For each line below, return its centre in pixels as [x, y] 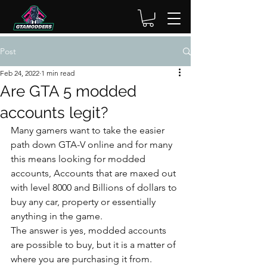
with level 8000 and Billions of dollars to [95, 188]
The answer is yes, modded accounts [90, 231]
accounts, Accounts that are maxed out [94, 173]
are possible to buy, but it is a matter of [94, 245]
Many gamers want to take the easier [89, 131]
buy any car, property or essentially [84, 202]
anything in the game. [57, 216]
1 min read [58, 73]
